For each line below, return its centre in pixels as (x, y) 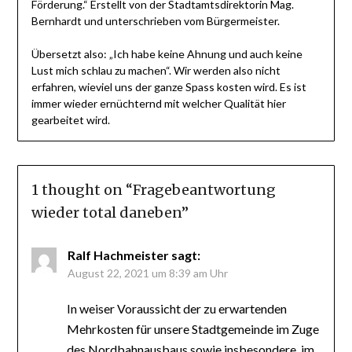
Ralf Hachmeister (118, 255)
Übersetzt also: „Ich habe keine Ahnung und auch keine (167, 54)
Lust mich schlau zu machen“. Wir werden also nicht (156, 71)
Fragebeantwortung (204, 190)
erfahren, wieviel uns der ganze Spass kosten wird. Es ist (169, 87)
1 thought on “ (82, 190)
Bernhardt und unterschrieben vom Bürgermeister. (155, 21)
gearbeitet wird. (70, 120)
